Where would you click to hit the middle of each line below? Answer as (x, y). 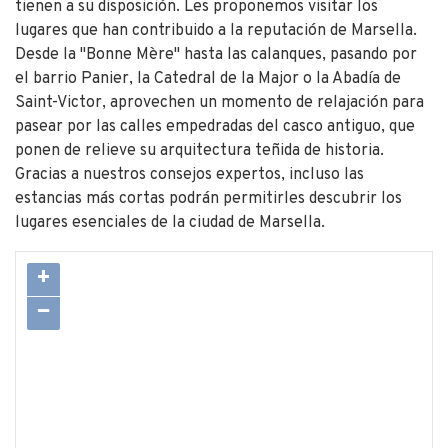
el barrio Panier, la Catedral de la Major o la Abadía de (208, 78)
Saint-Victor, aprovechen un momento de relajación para (219, 102)
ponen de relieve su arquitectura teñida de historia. (199, 150)
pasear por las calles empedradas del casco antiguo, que (215, 126)
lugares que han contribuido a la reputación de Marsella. (216, 30)
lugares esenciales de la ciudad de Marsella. (170, 222)
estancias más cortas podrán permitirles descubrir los (208, 198)
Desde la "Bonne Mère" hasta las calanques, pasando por (216, 54)
